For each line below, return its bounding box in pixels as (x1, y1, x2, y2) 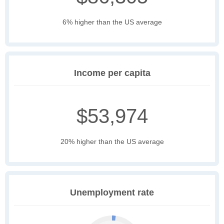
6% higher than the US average (62, 18, 162, 26)
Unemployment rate (70, 187, 154, 198)
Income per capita (73, 68, 150, 78)
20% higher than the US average (60, 137, 164, 146)
